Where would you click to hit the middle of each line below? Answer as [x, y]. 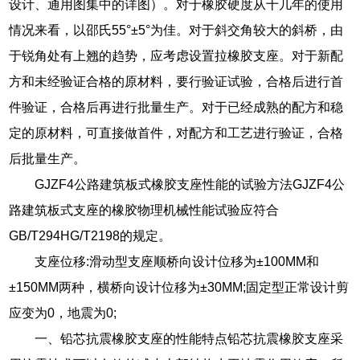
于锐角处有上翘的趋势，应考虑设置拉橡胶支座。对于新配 [176, 55]
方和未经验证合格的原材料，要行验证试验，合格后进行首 [176, 81]
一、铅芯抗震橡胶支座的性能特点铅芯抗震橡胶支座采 [189, 338]
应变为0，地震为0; [63, 313]
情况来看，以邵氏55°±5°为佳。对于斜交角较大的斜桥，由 [176, 30]
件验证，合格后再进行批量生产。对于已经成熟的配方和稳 [176, 107]
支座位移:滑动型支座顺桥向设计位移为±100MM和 [177, 261]
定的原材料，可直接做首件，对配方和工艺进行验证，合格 [176, 133]
